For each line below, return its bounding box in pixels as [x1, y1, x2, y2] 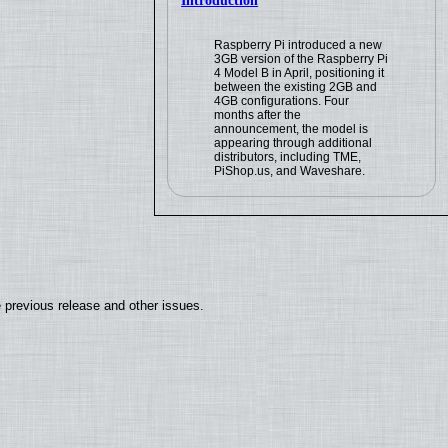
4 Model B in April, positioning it [214, 66, 385, 81]
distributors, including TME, [214, 150, 362, 165]
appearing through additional [214, 136, 373, 151]
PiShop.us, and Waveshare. [214, 164, 366, 179]
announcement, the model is [214, 122, 369, 137]
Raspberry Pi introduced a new [214, 38, 383, 53]
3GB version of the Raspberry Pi [214, 52, 389, 67]
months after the [214, 108, 302, 123]
